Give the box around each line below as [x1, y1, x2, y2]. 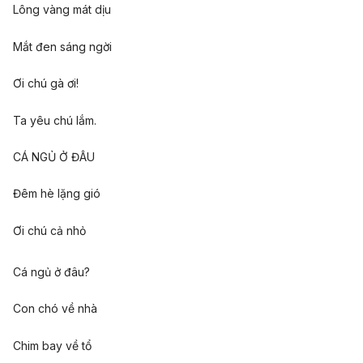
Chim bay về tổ [13, 338, 92, 352]
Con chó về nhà [13, 301, 97, 316]
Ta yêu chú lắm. [13, 113, 96, 127]
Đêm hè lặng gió [13, 186, 100, 201]
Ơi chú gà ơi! [13, 76, 79, 91]
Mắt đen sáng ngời [13, 39, 112, 53]
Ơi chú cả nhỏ [13, 223, 86, 237]
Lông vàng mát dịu [13, 2, 111, 17]
